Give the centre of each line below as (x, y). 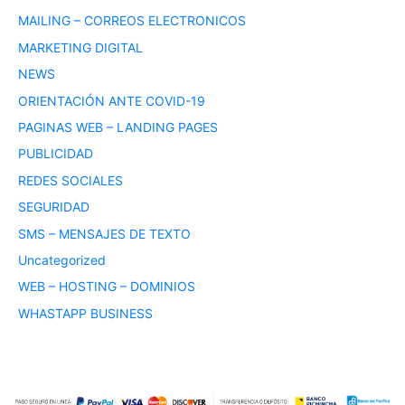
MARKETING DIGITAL (80, 47)
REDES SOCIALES (71, 180)
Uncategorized (62, 259)
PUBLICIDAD (56, 154)
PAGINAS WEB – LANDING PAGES (118, 127)
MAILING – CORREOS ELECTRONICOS (132, 21)
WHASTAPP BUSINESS (85, 313)
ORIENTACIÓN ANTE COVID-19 (112, 100)
